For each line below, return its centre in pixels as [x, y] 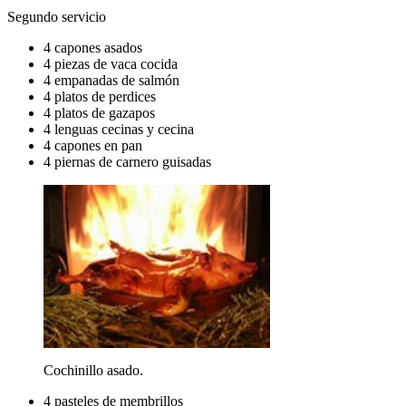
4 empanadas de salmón [111, 80]
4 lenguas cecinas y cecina [119, 129]
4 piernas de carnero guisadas [127, 161]
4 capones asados [93, 47]
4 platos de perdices [100, 96]
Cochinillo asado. [93, 370]
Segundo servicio [57, 16]
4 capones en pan [93, 145]
